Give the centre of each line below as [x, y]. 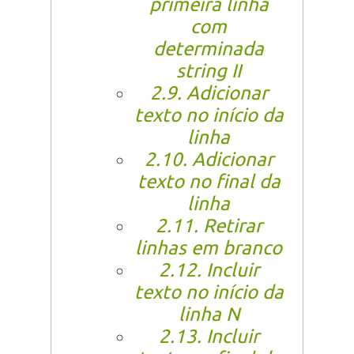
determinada [209, 49]
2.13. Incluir [209, 337]
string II [209, 71]
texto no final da [209, 182]
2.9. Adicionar [209, 93]
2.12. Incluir [209, 270]
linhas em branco [209, 248]
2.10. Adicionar [209, 160]
